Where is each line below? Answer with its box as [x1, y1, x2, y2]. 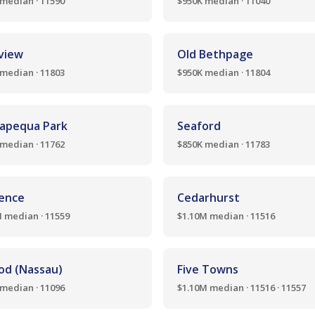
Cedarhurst [177, 190, 240, 205]
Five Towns [177, 262, 238, 277]
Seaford [177, 118, 221, 134]
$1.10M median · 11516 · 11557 [177, 281, 306, 294]
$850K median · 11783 [177, 138, 270, 150]
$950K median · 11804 [177, 66, 270, 79]
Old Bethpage [177, 46, 253, 62]
